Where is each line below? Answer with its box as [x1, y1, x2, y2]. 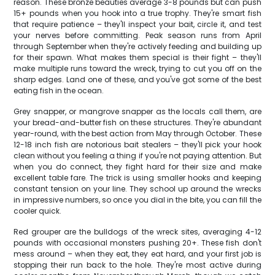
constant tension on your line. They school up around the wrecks [14, 184, 261, 194]
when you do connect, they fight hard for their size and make [14, 161, 261, 172]
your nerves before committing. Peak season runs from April [14, 30, 261, 41]
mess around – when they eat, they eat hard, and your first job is [14, 249, 261, 259]
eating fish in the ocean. [14, 85, 104, 96]
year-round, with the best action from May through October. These [14, 128, 261, 139]
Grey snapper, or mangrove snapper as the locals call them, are [14, 106, 261, 117]
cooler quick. [14, 206, 62, 216]
